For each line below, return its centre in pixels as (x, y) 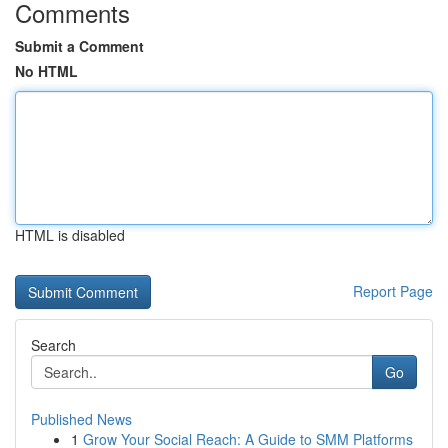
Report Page (393, 291)
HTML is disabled (70, 235)
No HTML (46, 71)
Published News (81, 419)
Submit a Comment (79, 46)
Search (53, 345)
